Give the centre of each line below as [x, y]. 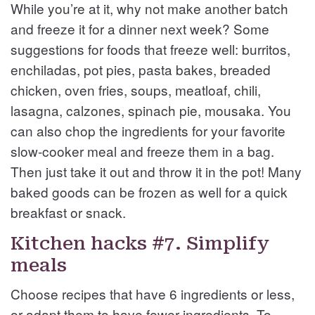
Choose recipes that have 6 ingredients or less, [153, 293]
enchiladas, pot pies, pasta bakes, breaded [141, 69]
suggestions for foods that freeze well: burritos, [150, 49]
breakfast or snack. [68, 212]
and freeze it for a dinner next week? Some [140, 28]
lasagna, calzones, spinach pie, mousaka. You [151, 110]
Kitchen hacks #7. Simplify [140, 243]
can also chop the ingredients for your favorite [148, 130]
